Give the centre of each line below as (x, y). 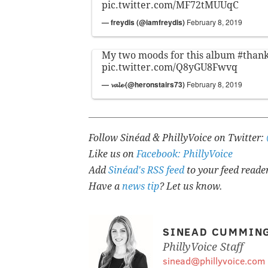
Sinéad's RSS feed (146, 170)
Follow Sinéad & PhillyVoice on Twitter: (177, 138)
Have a (105, 187)
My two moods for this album (170, 56)
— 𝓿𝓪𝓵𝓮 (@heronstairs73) (144, 85)
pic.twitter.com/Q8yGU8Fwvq (170, 68)
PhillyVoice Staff (203, 247)
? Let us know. (191, 187)
